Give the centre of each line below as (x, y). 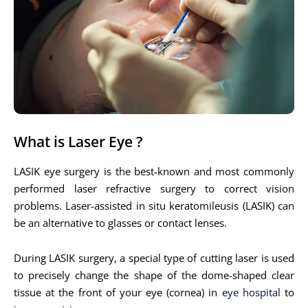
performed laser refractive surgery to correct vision (154, 188)
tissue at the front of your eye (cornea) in (118, 292)
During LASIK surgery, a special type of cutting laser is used (154, 258)
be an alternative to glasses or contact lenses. (120, 223)
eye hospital (251, 292)
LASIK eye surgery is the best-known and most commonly (154, 171)
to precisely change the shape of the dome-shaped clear (154, 275)
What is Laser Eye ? (78, 142)
